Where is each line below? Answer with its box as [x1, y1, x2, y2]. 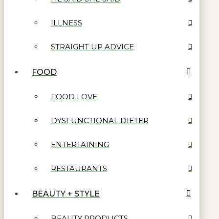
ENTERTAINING [50, 140, 109, 150]
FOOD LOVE [50, 92, 97, 102]
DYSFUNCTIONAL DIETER [50, 116, 149, 126]
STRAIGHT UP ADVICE [50, 42, 134, 52]
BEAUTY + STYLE [32, 189, 100, 198]
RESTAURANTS [50, 164, 107, 174]
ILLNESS [50, 18, 82, 28]
